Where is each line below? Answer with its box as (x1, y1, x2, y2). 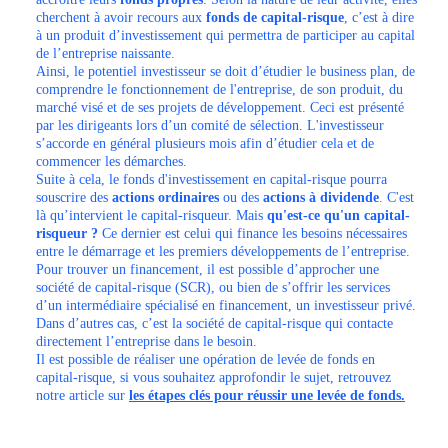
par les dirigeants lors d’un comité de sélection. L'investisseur (36, 118, 384, 133)
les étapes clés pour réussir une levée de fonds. (129, 388, 405, 403)
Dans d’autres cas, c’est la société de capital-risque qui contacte (36, 316, 393, 331)
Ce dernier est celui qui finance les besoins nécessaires (98, 226, 407, 241)
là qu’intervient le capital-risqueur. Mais (36, 208, 267, 223)
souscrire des (36, 190, 112, 205)
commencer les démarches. (36, 154, 187, 169)
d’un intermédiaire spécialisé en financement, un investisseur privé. (36, 298, 416, 313)
